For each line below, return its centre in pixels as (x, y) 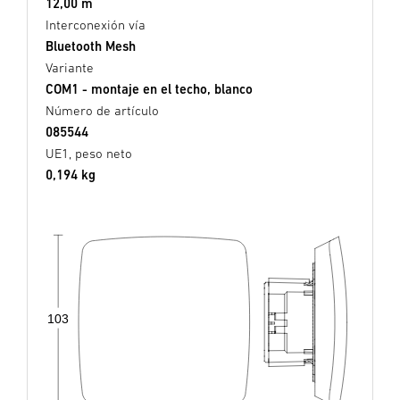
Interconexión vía (96, 25)
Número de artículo (102, 111)
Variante (70, 68)
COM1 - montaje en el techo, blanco (149, 89)
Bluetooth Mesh (91, 46)
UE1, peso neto (89, 154)
